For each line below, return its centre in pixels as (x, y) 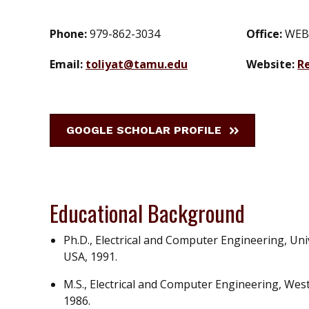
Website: (272, 64)
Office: (266, 34)
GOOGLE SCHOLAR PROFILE (144, 130)
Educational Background (147, 213)
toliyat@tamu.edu (137, 64)
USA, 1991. (90, 257)
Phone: (70, 34)
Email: (68, 64)
